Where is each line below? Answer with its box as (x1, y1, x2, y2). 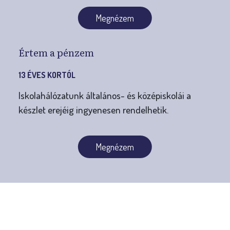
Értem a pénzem (18, 44, 94, 60)
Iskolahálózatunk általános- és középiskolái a (18, 88, 191, 102)
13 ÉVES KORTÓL (18, 69, 75, 80)
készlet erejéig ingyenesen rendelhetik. (18, 103, 168, 116)
